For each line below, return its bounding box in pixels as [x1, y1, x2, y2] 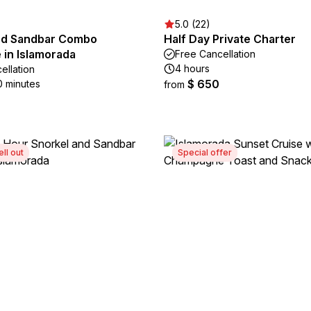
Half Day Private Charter [164, 32, 296, 46]
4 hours [175, 62, 210, 74]
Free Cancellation [175, 48, 255, 60]
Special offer [178, 147, 232, 158]
